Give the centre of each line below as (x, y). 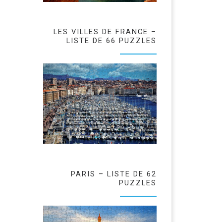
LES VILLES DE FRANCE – (105, 32)
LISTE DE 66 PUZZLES (111, 41)
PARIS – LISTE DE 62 (114, 174)
